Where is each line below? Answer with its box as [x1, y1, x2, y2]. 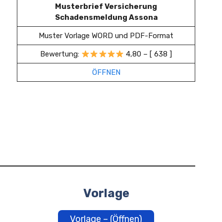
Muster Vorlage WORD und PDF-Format [39, 31, 173, 40]
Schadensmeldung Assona [55, 13, 158, 22]
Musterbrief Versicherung [55, 2, 157, 11]
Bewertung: [40, 50, 82, 58]
